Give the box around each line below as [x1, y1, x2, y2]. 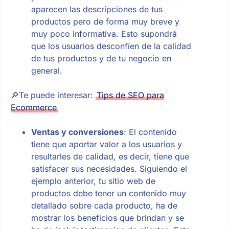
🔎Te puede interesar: [10, 89, 96, 100]
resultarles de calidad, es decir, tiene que [31, 151, 189, 162]
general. [31, 65, 62, 76]
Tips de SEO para [96, 89, 164, 100]
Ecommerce [10, 102, 57, 112]
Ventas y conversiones [31, 126, 124, 137]
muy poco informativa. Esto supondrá [31, 28, 177, 39]
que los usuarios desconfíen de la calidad [31, 40, 191, 51]
